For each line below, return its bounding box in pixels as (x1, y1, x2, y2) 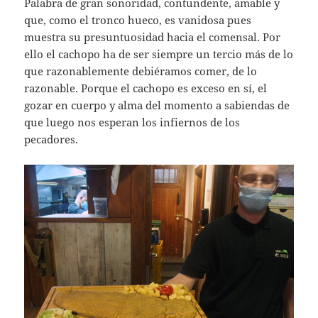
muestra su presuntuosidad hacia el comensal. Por (24, 30, 281, 45)
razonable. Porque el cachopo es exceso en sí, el (24, 81, 268, 96)
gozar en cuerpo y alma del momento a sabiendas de (24, 98, 290, 113)
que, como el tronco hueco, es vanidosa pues (24, 13, 252, 28)
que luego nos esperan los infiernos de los (24, 115, 241, 130)
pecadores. (24, 132, 79, 147)
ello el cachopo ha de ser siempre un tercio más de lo (24, 47, 294, 62)
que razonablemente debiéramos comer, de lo (24, 64, 258, 79)
